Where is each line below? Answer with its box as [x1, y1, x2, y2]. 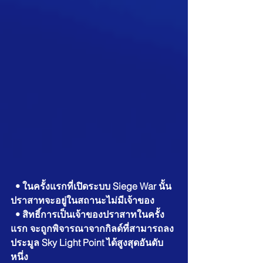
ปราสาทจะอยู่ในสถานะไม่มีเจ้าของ [11, 194, 154, 207]
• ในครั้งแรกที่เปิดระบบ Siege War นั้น [15, 180, 171, 193]
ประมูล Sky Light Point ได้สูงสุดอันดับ [11, 237, 163, 249]
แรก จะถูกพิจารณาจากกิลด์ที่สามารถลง [11, 222, 174, 235]
